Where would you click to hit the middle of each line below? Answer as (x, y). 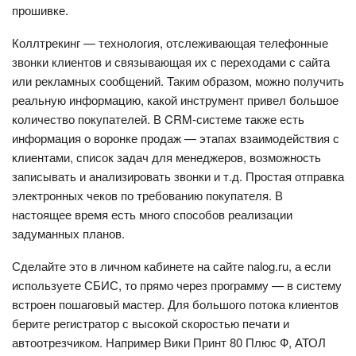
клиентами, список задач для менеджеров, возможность (166, 157)
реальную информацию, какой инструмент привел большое (175, 99)
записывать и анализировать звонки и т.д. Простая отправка (178, 176)
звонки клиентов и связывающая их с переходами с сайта (171, 61)
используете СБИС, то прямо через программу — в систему (177, 284)
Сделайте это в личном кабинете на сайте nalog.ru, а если (171, 265)
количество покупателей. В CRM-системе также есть (158, 118)
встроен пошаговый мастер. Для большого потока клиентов (175, 304)
